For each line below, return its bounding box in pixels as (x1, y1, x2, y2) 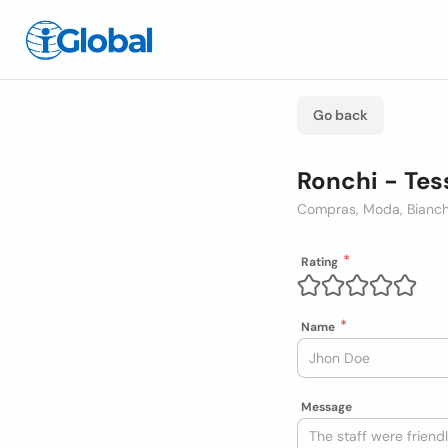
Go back (313, 106, 368, 124)
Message (301, 399, 352, 415)
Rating (301, 254, 338, 270)
